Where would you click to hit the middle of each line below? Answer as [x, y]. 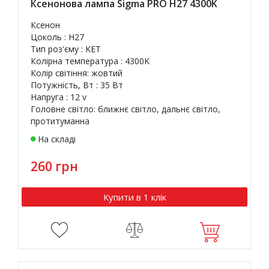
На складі [57, 139]
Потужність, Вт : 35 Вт [77, 85]
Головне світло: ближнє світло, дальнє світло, [125, 109]
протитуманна [60, 121]
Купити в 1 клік [134, 197]
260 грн [54, 166]
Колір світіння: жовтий [77, 73]
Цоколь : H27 [57, 37]
